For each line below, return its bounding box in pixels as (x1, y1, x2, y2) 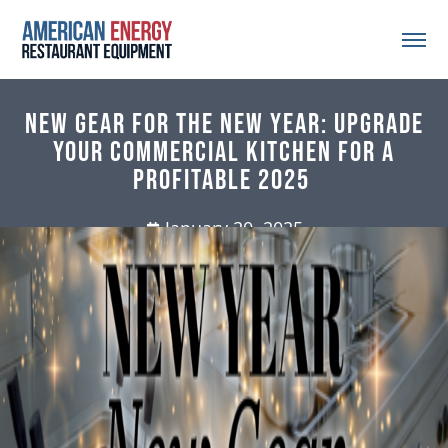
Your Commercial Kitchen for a (53, 136, 395, 170)
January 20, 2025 (164, 216, 303, 241)
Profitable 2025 (132, 164, 316, 198)
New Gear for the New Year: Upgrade (24, 108, 424, 142)
